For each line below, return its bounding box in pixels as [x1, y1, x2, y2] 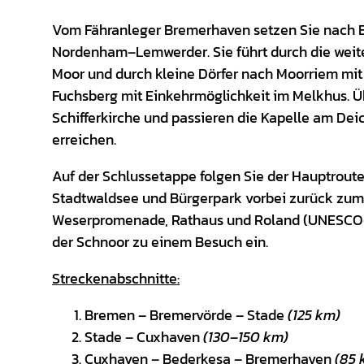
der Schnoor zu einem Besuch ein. [52, 231, 268, 253]
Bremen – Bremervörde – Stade [84, 304, 288, 327]
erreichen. [52, 128, 116, 151]
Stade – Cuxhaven [84, 326, 200, 349]
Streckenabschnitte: [52, 267, 180, 290]
